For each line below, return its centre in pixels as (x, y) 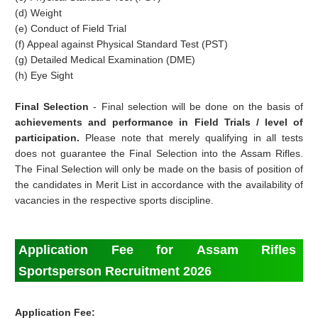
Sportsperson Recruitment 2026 (115, 272)
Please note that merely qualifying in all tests (194, 138)
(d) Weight (39, 13)
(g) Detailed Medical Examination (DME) (105, 60)
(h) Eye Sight (44, 76)
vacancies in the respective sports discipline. (115, 201)
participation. (50, 138)
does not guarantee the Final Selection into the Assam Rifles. (159, 154)
